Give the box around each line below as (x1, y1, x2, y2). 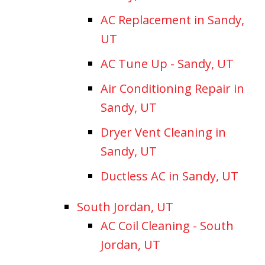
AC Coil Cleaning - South (101, 217, 234, 234)
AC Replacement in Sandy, (101, 11, 244, 28)
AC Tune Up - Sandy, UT (101, 55, 234, 72)
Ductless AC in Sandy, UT (101, 167, 238, 184)
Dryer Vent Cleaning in (101, 124, 226, 140)
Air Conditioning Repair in (101, 80, 244, 96)
